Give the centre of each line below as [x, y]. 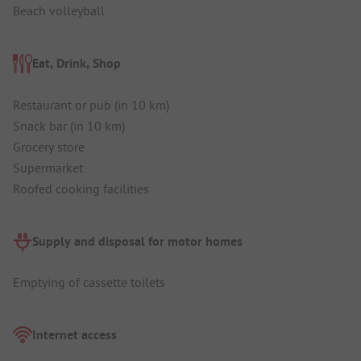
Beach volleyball [59, 10]
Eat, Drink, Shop [77, 64]
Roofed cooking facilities [81, 188]
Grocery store [49, 146]
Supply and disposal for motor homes [137, 241]
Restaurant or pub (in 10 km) [91, 104]
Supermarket [48, 167]
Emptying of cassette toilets [89, 282]
